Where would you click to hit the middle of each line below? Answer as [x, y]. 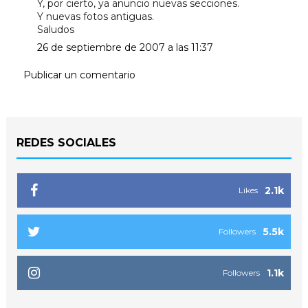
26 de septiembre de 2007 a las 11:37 [125, 47]
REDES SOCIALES [66, 142]
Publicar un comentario [79, 75]
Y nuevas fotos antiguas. [95, 16]
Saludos [55, 29]
